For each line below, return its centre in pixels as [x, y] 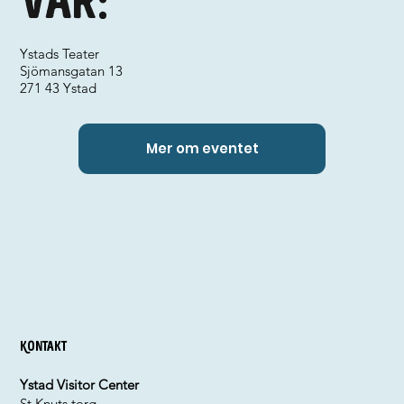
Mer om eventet [202, 149]
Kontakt [44, 347]
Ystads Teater [60, 54]
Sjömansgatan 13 [72, 71]
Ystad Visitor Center [80, 385]
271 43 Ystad [59, 88]
